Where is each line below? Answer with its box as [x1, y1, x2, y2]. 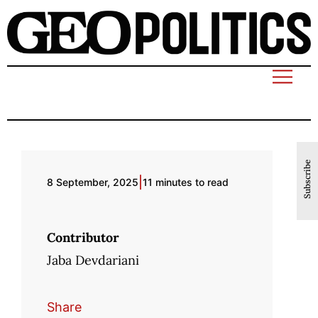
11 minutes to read [143, 175, 229, 188]
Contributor [47, 229, 119, 246]
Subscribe [302, 160, 312, 199]
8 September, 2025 [47, 175, 138, 188]
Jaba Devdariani [47, 252, 139, 269]
